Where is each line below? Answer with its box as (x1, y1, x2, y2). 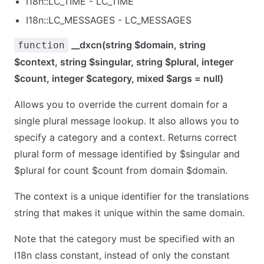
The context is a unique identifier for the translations (14, 190, 249, 202)
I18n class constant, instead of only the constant (14, 249, 230, 261)
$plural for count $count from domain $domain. (14, 164, 227, 176)
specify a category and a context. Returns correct (14, 131, 237, 143)
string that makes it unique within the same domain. (14, 207, 245, 219)
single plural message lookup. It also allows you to (14, 115, 239, 127)
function (18, 39, 65, 51)
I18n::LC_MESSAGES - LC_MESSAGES (26, 14, 192, 26)
